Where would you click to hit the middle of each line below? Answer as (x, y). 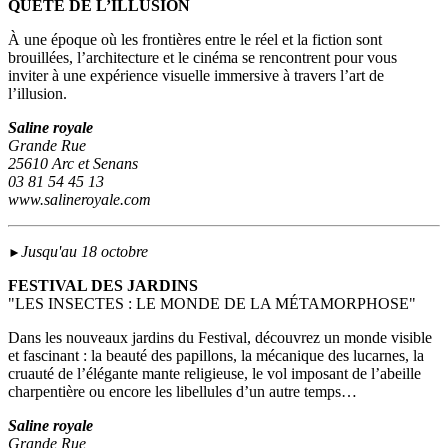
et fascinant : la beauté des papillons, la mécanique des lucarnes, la (216, 356)
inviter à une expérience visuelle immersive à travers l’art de (196, 76)
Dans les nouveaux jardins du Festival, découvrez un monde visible (220, 338)
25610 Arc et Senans (73, 164)
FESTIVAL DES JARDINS (103, 286)
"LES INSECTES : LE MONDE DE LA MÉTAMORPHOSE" (212, 304)
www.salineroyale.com (79, 200)
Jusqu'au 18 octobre (86, 252)
